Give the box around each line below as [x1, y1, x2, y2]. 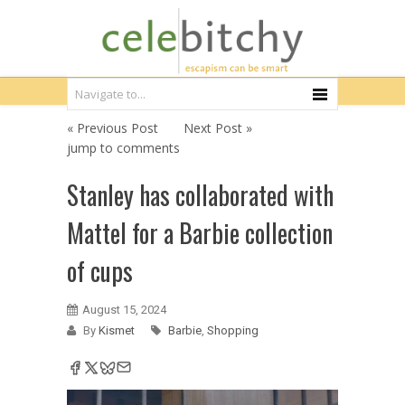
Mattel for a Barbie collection [67, 214, 333, 251]
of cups [67, 252, 133, 289]
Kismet [99, 324, 137, 337]
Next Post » [184, 119, 252, 137]
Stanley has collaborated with [67, 176, 334, 213]
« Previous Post [67, 119, 158, 137]
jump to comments [67, 139, 180, 156]
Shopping [207, 324, 259, 337]
